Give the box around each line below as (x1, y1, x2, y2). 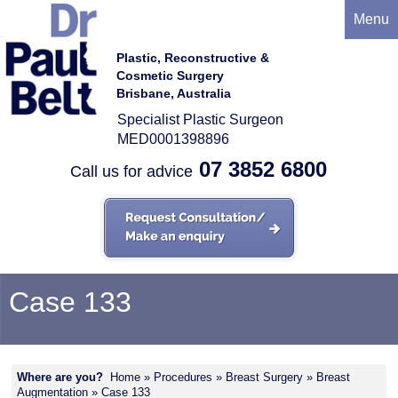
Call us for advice (69, 161, 197, 180)
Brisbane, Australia (115, 85, 231, 100)
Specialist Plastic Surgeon (117, 111, 283, 127)
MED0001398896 (117, 131, 229, 147)
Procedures (154, 370, 213, 385)
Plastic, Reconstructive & (115, 50, 269, 65)
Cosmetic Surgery (115, 68, 224, 83)
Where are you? (17, 370, 107, 385)
